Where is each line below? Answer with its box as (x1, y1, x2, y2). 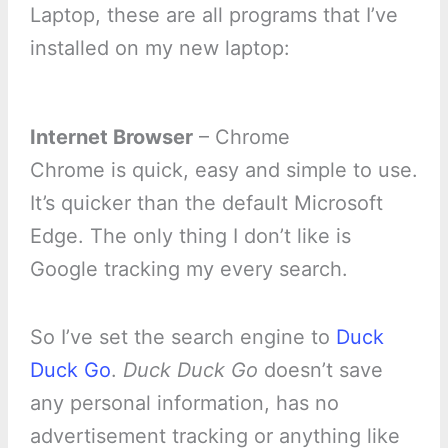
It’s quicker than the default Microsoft (29, 190, 383, 215)
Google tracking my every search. (29, 256, 348, 281)
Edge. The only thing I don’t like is (29, 223, 351, 248)
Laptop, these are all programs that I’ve (29, 2, 398, 27)
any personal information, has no (29, 390, 339, 415)
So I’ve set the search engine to (29, 324, 336, 349)
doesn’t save (257, 357, 383, 382)
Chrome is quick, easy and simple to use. (29, 157, 418, 182)
